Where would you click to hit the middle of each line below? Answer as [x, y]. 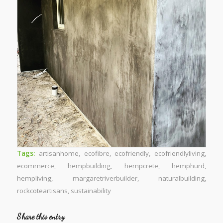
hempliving [34, 178]
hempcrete [141, 166]
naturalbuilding [182, 178]
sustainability [91, 190]
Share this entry [41, 216]
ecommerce [35, 166]
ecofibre [97, 153]
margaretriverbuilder [105, 178]
